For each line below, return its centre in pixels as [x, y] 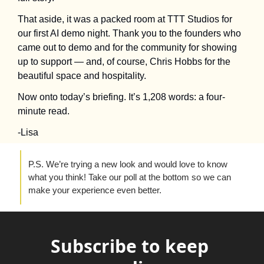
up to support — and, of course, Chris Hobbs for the [124, 62]
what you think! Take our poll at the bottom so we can [130, 177]
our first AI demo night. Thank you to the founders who [129, 34]
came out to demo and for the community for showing [127, 48]
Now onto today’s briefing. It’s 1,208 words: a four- [121, 97]
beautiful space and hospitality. [82, 76]
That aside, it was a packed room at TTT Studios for [125, 19]
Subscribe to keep [130, 246]
